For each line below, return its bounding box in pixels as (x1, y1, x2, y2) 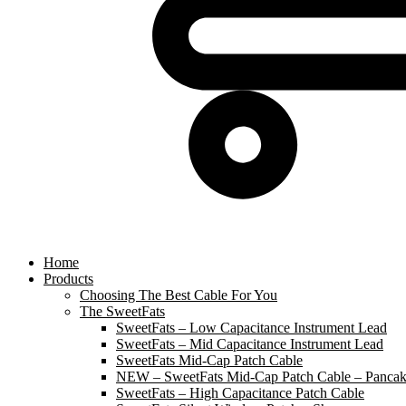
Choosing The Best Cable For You (80, 286, 277, 303)
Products (43, 270, 93, 286)
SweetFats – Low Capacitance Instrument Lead (116, 319, 387, 335)
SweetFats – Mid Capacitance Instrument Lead (116, 335, 383, 352)
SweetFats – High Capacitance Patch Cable (116, 384, 364, 401)
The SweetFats (80, 303, 165, 319)
